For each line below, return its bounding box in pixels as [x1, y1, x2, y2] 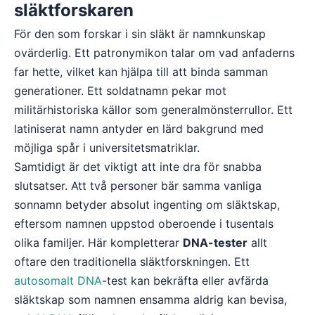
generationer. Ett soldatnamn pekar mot [14, 84, 226, 98]
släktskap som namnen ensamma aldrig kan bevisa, [14, 292, 287, 307]
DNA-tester [183, 236, 247, 250]
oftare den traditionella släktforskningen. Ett [14, 255, 250, 269]
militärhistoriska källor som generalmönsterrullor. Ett [14, 103, 292, 117]
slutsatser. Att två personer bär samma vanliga [14, 179, 262, 193]
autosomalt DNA [14, 274, 102, 288]
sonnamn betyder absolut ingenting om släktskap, [14, 198, 280, 212]
